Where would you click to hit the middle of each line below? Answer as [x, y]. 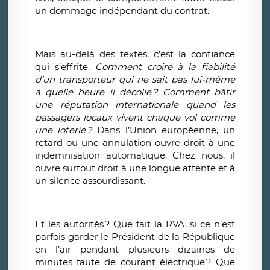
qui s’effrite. [65, 67]
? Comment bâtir [194, 92]
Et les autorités [69, 224]
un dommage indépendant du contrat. [122, 11]
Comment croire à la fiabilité [165, 67]
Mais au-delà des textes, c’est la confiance [135, 54]
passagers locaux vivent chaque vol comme [135, 118]
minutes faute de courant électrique [120, 262]
